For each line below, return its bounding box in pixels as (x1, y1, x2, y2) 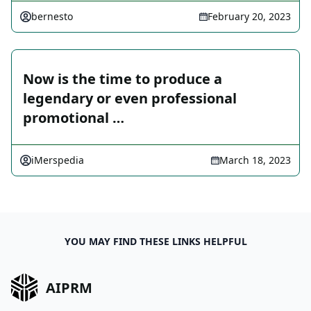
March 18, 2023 (219, 153, 291, 167)
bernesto (31, 10, 73, 24)
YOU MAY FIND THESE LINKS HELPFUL (64, 235, 247, 249)
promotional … (23, 108, 124, 128)
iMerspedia (31, 153, 84, 167)
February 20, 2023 (208, 10, 291, 24)
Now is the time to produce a (23, 69, 222, 89)
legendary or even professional (23, 89, 237, 108)
